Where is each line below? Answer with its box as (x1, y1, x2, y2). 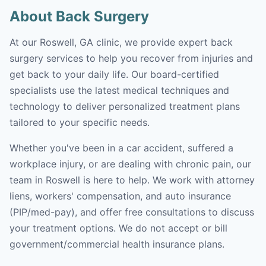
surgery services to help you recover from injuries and (9, 52, 253, 64)
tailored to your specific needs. (9, 116, 150, 128)
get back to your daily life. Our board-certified (9, 68, 219, 80)
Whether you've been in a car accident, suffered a (9, 142, 233, 154)
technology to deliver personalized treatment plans (9, 100, 240, 112)
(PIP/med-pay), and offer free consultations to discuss (9, 206, 254, 218)
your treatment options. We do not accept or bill (9, 222, 227, 234)
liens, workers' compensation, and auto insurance (9, 190, 231, 202)
